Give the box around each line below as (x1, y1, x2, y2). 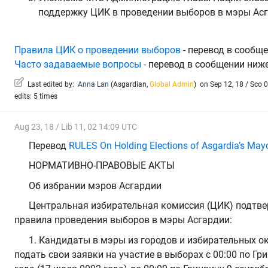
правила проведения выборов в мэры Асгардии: (14, 214, 232, 226)
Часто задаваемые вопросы (14, 58, 141, 70)
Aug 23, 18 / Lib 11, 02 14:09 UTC (14, 122, 137, 132)
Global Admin (150, 80, 194, 89)
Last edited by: (24, 80, 78, 89)
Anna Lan (78, 80, 109, 89)
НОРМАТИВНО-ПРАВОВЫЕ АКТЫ (29, 160, 175, 172)
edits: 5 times (14, 92, 57, 101)
